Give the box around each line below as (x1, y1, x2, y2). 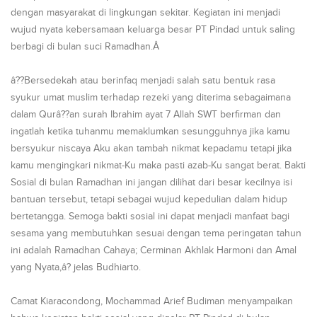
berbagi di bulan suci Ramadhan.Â (11, 41, 162, 52)
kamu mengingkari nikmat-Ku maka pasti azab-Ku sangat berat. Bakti (11, 160, 306, 171)
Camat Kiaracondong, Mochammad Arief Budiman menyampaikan (11, 296, 293, 307)
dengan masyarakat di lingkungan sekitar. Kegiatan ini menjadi (11, 7, 280, 18)
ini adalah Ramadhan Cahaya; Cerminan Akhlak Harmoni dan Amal (11, 245, 296, 256)
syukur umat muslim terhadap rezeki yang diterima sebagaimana (11, 92, 291, 103)
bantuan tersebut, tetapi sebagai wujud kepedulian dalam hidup (11, 194, 287, 205)
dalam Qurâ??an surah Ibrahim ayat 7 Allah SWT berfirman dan (11, 109, 281, 120)
